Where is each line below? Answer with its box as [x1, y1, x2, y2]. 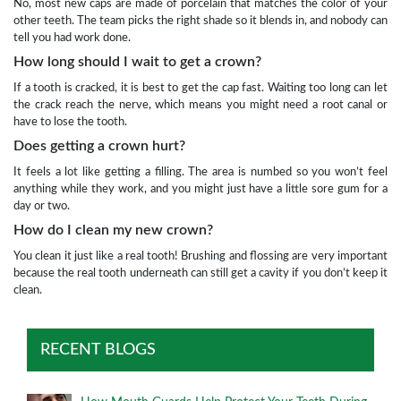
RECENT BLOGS [40, 342, 156, 359]
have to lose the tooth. [13, 116, 127, 128]
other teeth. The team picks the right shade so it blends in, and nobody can [13, 15, 388, 27]
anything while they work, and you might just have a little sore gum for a [13, 183, 388, 195]
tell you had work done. [13, 32, 131, 44]
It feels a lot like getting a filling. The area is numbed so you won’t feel [13, 166, 388, 178]
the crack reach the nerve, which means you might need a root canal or [13, 99, 388, 111]
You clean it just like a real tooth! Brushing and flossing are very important [13, 251, 388, 262]
